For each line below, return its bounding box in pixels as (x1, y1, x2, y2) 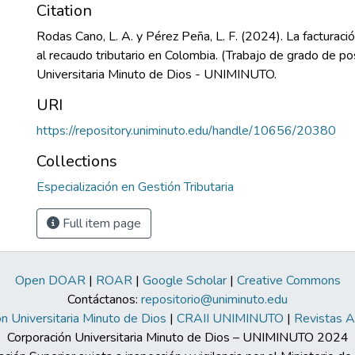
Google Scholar (142, 272, 227, 289)
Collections (36, 151, 117, 172)
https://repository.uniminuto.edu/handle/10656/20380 (36, 122, 336, 139)
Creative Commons (236, 272, 341, 289)
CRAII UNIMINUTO (176, 310, 284, 327)
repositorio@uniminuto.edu (141, 291, 288, 308)
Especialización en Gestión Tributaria (36, 178, 234, 196)
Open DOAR (14, 272, 86, 289)
